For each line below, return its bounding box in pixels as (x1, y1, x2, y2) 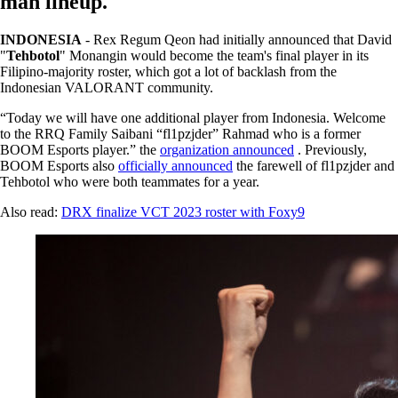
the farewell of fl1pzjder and (233, 157, 394, 173)
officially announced (118, 157, 233, 173)
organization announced (160, 141, 294, 157)
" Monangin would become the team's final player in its (60, 47, 369, 63)
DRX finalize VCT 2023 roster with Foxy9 (61, 203, 305, 219)
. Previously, (294, 141, 367, 157)
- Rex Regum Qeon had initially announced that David (82, 31, 392, 47)
